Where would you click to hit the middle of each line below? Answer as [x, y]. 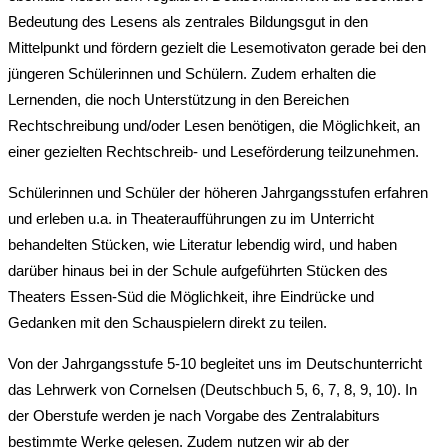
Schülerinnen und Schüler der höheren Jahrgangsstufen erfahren [218, 192]
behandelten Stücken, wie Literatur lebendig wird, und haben [202, 244]
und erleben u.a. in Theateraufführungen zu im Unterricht [191, 218]
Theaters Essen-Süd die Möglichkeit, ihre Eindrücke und [191, 296]
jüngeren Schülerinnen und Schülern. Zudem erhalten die [192, 73]
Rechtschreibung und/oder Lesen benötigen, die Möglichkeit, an [214, 125]
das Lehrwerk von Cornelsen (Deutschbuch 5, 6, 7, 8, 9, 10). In [212, 389]
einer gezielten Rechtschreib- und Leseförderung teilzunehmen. [213, 151]
